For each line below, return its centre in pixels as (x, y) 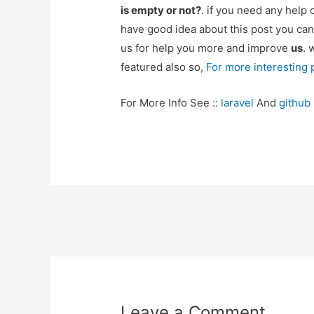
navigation (136, 246)
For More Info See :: (171, 103)
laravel (238, 103)
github (295, 103)
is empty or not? (161, 11)
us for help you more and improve (206, 48)
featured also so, (164, 67)
